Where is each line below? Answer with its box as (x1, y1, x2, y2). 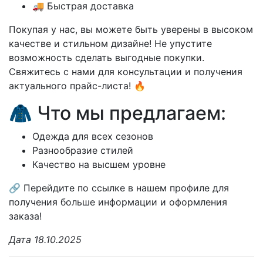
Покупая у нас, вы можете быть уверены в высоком (9, 23, 253, 35)
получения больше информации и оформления (9, 195, 227, 208)
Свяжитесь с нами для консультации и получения (9, 65, 242, 77)
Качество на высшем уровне (32, 158, 166, 170)
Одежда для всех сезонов (32, 130, 153, 142)
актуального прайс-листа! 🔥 (9, 79, 146, 92)
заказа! (9, 210, 42, 222)
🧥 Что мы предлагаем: (9, 101, 226, 124)
